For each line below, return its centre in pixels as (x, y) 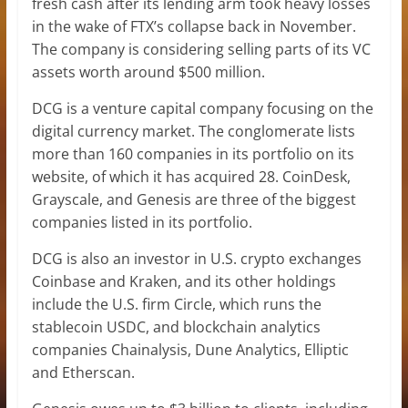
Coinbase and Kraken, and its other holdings (184, 281)
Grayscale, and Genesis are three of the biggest (194, 199)
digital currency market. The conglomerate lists (193, 131)
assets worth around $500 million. (150, 71)
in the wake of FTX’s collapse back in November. (194, 26)
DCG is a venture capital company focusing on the (202, 108)
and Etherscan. (83, 372)
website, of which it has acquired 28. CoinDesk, (191, 176)
